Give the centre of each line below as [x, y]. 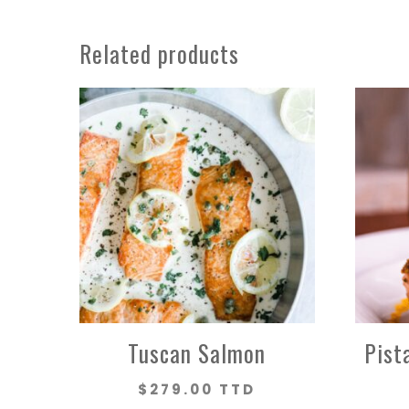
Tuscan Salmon [197, 352]
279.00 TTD [203, 389]
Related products [159, 53]
